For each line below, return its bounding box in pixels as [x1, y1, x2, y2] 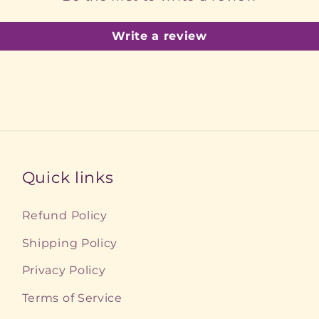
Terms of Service [21, 290, 122, 305]
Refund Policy [21, 208, 108, 223]
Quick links [21, 168, 114, 187]
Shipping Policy [21, 235, 118, 250]
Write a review [112, 29, 207, 43]
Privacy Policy [21, 263, 106, 278]
